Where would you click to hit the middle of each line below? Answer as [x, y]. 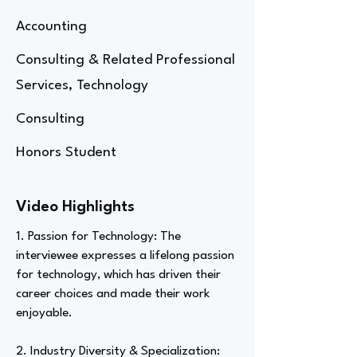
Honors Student [66, 153]
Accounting [51, 27]
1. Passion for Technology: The [98, 237]
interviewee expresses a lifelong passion [125, 256]
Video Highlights [75, 207]
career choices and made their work [113, 294]
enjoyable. [44, 313]
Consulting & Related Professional [126, 60]
